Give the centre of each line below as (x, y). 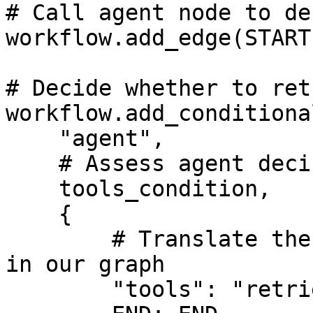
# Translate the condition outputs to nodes (59, 239)
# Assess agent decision (32, 163)
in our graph (85, 264)
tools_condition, (32, 189)
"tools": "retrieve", (59, 289)
